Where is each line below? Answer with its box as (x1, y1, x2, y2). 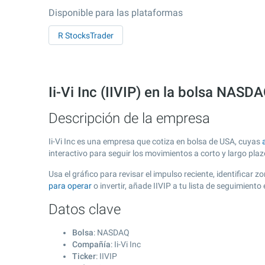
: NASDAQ (93, 228, 130, 237)
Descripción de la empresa (49, 110, 210, 127)
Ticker (72, 251, 96, 261)
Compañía (72, 240, 111, 249)
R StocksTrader (58, 31, 114, 40)
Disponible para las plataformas (49, 7, 183, 18)
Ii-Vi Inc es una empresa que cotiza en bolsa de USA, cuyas (49, 137, 262, 146)
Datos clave (49, 201, 121, 218)
